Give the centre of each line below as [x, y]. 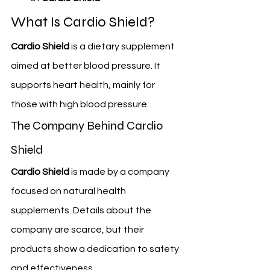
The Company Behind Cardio [88, 126]
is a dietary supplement [123, 47]
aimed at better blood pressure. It [86, 66]
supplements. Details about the [82, 211]
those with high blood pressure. [80, 105]
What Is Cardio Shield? [83, 22]
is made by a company [120, 172]
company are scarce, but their [78, 230]
